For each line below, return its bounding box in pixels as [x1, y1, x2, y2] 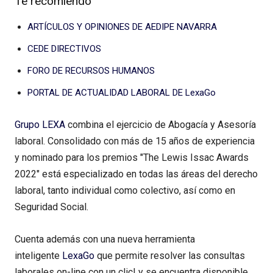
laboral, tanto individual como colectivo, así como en [15, 185, 235, 197]
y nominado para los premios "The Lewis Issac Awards [15, 152, 249, 164]
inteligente [15, 250, 62, 262]
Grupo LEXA [15, 119, 68, 131]
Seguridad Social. [15, 201, 88, 213]
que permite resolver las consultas [94, 250, 245, 262]
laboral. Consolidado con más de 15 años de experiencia [15, 135, 255, 147]
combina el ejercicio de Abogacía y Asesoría [68, 119, 256, 131]
